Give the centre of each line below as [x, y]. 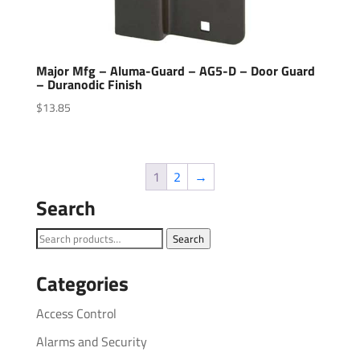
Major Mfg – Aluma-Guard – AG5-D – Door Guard [175, 70]
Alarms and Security [91, 342]
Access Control [76, 314]
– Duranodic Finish [89, 84]
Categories [82, 284]
